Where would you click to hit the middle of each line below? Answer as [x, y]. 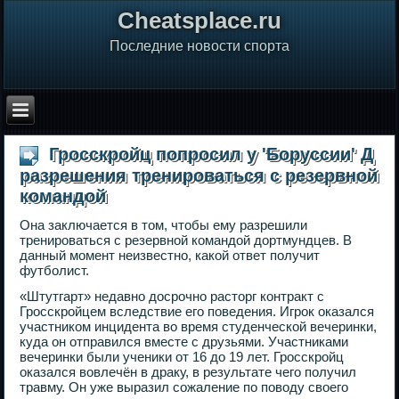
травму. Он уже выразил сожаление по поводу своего [184, 387]
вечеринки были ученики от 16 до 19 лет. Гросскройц [182, 356]
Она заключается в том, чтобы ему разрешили [164, 224]
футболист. [55, 270]
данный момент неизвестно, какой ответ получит [170, 255]
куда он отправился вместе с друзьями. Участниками [184, 341]
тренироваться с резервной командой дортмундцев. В [186, 240]
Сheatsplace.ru [199, 20]
